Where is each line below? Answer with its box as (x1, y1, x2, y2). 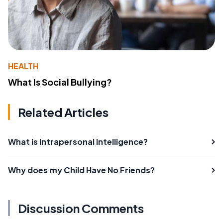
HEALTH (8, 61, 38, 72)
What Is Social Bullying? (8, 76, 112, 88)
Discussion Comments (18, 201, 144, 216)
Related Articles (18, 105, 109, 120)
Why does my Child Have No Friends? (8, 165, 155, 176)
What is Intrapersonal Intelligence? (8, 136, 148, 147)
